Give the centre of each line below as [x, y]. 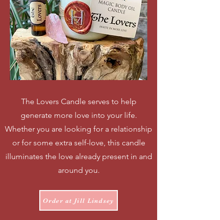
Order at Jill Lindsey [79, 200]
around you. [79, 170]
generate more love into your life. [79, 115]
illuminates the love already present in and [79, 156]
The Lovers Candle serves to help [79, 101]
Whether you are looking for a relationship [79, 129]
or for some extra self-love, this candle [79, 143]
